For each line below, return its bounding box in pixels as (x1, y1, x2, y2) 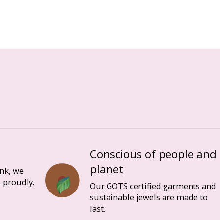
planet (89, 162, 123, 177)
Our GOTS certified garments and (89, 180, 216, 192)
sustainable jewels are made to (89, 192, 208, 203)
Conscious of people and (89, 146, 217, 162)
